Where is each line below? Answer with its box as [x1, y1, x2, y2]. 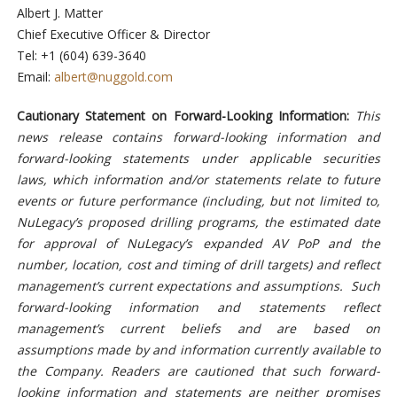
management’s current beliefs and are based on [16, 319, 381, 337]
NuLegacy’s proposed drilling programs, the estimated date [16, 213, 381, 230]
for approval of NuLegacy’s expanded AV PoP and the [16, 234, 381, 252]
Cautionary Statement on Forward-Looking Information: [16, 106, 356, 124]
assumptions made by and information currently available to [16, 340, 381, 358]
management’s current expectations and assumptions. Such [16, 276, 381, 294]
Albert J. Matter [16, 4, 103, 21]
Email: [16, 67, 54, 85]
